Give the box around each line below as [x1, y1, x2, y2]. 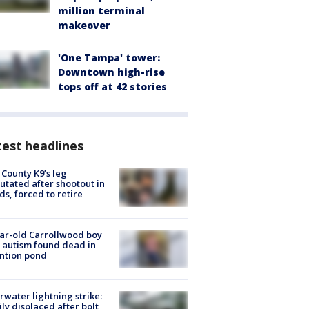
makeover [58, 18, 110, 32]
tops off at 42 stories [58, 79, 167, 93]
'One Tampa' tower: [58, 50, 160, 64]
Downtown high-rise [58, 65, 165, 79]
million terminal [58, 3, 145, 17]
